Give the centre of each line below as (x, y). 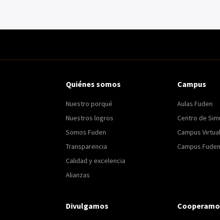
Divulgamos (87, 206)
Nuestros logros (90, 118)
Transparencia (87, 146)
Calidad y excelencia (96, 160)
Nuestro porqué (89, 103)
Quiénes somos (94, 84)
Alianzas (78, 175)
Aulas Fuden (195, 103)
